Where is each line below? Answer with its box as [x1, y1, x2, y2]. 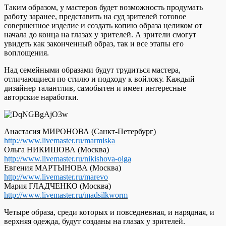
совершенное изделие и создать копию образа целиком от [4, 21, 202, 30]
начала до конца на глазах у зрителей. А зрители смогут [4, 30, 196, 39]
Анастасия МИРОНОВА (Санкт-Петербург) [4, 127, 156, 136]
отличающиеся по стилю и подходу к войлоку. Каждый [4, 74, 195, 83]
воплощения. [4, 48, 49, 57]
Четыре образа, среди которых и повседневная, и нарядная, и [4, 207, 214, 216]
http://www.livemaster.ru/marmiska [4, 136, 115, 145]
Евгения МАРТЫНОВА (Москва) [4, 163, 121, 172]
